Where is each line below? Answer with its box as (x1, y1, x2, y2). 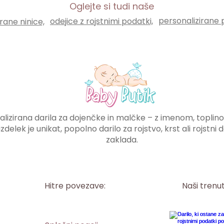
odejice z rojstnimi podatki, (50, 15, 153, 27)
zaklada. (105, 133, 138, 145)
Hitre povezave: (44, 179, 105, 191)
